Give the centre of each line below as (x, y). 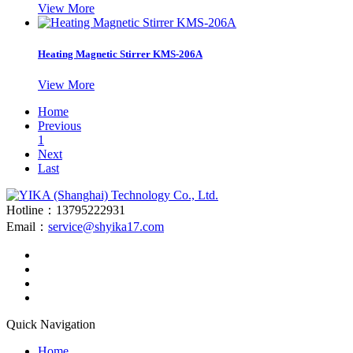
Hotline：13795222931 (66, 210)
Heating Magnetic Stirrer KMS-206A (120, 54)
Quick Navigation (51, 324)
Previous (59, 125)
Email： (27, 226)
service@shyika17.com (106, 226)
